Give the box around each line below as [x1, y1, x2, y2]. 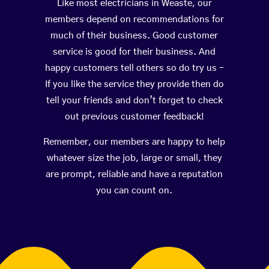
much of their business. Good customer [50, 31, 219, 41]
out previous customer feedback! [64, 112, 204, 122]
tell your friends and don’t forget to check [46, 96, 223, 106]
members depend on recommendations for [44, 15, 224, 25]
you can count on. [96, 186, 173, 196]
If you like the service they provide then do [44, 80, 224, 89]
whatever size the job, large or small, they [46, 154, 222, 163]
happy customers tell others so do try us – [44, 64, 224, 73]
